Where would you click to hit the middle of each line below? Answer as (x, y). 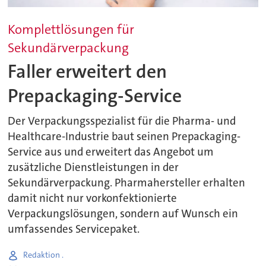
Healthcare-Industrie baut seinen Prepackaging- (124, 136)
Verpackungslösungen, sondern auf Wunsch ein (123, 213)
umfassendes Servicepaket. (74, 229)
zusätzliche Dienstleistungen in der (94, 167)
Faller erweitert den (88, 72)
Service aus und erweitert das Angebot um (111, 152)
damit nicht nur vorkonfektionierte (93, 198)
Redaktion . (44, 255)
